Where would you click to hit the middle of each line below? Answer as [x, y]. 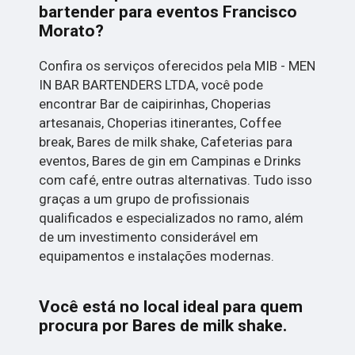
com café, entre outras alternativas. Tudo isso [176, 180]
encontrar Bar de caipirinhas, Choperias [155, 104]
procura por [86, 326]
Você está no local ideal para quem [171, 307]
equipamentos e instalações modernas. [157, 256]
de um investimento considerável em [149, 237]
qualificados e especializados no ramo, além [172, 218]
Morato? [72, 31]
